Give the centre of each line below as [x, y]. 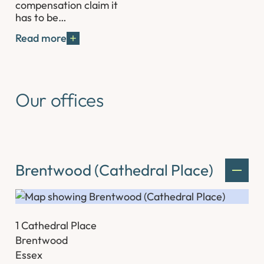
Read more [41, 38]
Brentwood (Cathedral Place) [115, 170]
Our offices [60, 100]
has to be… [41, 17]
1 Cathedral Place [56, 226]
